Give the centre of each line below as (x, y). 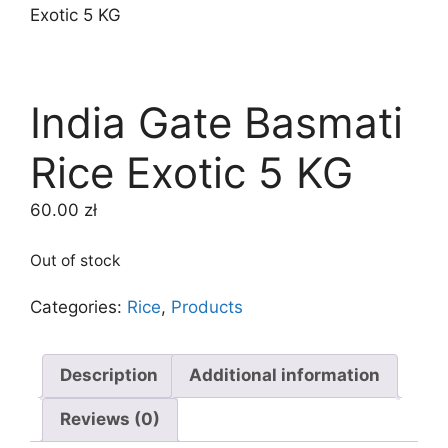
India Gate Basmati (216, 122)
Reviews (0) (110, 419)
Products (207, 306)
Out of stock (75, 260)
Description (109, 375)
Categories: (78, 306)
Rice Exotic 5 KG (191, 172)
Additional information (284, 375)
